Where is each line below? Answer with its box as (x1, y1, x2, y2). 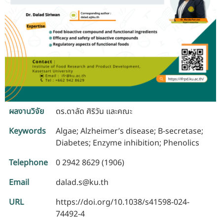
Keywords (9, 125, 46, 137)
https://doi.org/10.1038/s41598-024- (56, 196, 189, 208)
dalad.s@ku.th (56, 176, 109, 188)
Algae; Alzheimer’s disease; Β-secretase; (56, 125, 203, 137)
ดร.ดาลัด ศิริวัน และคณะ (56, 105, 132, 117)
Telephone (9, 156, 48, 169)
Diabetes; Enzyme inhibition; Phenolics (56, 137, 199, 149)
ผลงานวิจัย (9, 105, 44, 117)
